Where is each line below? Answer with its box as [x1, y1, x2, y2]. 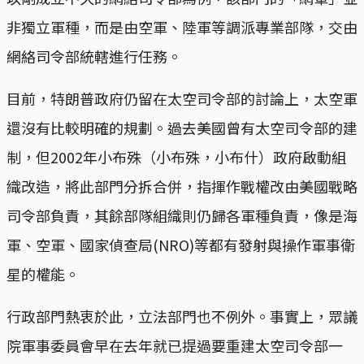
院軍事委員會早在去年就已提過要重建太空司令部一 [6, 334, 343, 356]
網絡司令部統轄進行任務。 [6, 45, 182, 67]
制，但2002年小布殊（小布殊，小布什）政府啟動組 [6, 145, 346, 167]
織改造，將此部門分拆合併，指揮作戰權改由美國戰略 [6, 175, 357, 197]
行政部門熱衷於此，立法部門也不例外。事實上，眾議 [6, 305, 357, 327]
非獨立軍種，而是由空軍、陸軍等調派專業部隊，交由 [6, 15, 357, 37]
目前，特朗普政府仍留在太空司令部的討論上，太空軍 [6, 87, 357, 109]
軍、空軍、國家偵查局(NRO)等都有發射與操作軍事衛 [6, 233, 355, 255]
